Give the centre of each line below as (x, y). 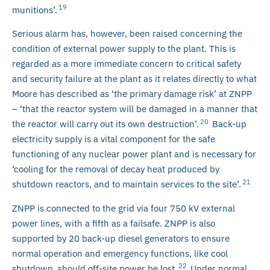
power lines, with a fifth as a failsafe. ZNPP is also (114, 223)
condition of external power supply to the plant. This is (124, 49)
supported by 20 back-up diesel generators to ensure (121, 238)
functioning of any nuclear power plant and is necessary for (134, 154)
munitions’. (35, 10)
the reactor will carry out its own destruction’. (105, 124)
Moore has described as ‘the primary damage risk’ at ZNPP (132, 94)
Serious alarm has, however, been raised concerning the (127, 34)
